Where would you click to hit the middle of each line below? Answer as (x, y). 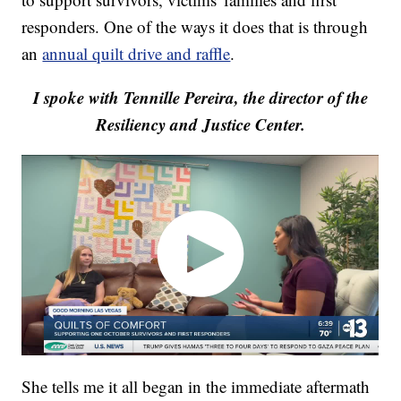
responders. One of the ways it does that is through (195, 27)
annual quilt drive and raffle (137, 54)
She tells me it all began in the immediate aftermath (196, 386)
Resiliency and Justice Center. (200, 124)
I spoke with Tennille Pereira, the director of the (200, 98)
